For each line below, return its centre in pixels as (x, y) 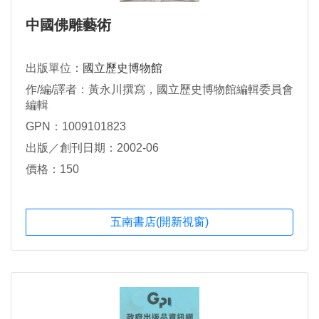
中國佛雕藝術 (68, 25)
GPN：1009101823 (76, 126)
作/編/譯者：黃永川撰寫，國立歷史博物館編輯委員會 (159, 90)
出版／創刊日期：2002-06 (92, 147)
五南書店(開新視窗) (159, 222)
